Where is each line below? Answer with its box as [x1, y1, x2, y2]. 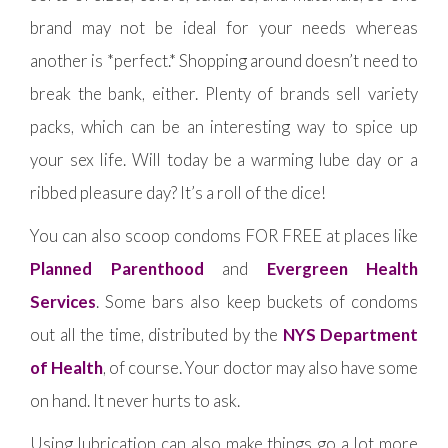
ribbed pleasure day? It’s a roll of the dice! [30, 181, 326, 203]
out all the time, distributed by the [30, 323, 283, 345]
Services [30, 290, 96, 312]
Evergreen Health [266, 257, 418, 279]
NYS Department [282, 323, 418, 345]
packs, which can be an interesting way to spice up [30, 115, 418, 137]
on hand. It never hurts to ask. [30, 389, 240, 411]
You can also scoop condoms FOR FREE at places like [30, 224, 418, 246]
